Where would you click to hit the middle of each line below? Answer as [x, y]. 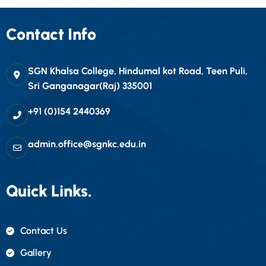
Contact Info [51, 34]
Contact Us [44, 231]
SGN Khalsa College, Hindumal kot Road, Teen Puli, [138, 71]
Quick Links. [49, 191]
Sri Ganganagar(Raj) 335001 [90, 86]
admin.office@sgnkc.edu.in [87, 144]
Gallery [36, 253]
